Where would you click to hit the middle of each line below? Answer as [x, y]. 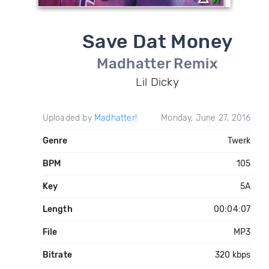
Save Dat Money [157, 41]
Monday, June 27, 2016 [206, 118]
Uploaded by [68, 118]
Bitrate [57, 255]
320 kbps [233, 255]
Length [57, 209]
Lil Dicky [158, 82]
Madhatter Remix [157, 64]
